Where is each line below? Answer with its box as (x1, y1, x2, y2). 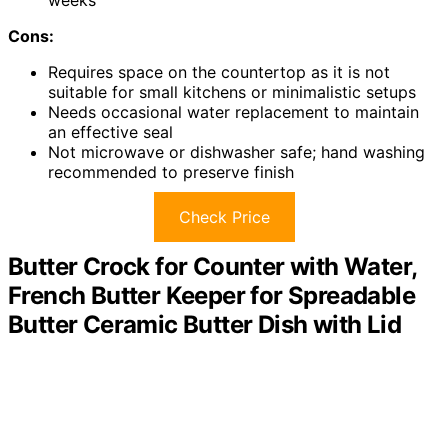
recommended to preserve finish (48, 161, 294, 182)
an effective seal (48, 121, 173, 142)
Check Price (178, 206, 270, 227)
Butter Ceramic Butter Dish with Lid (8, 309, 401, 339)
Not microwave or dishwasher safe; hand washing (48, 141, 425, 162)
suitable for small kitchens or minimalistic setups (48, 81, 416, 102)
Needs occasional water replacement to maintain (48, 101, 419, 122)
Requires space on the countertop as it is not (48, 61, 390, 82)
